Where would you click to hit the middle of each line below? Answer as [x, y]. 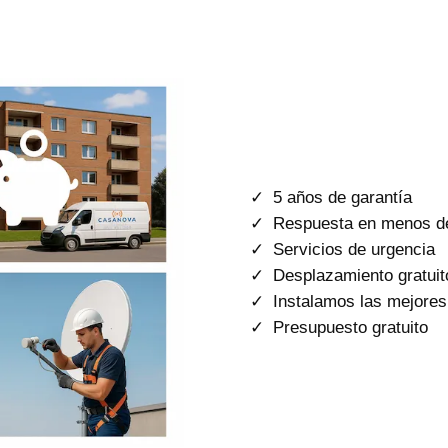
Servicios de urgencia [354, 249]
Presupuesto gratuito [350, 327]
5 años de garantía [342, 197]
